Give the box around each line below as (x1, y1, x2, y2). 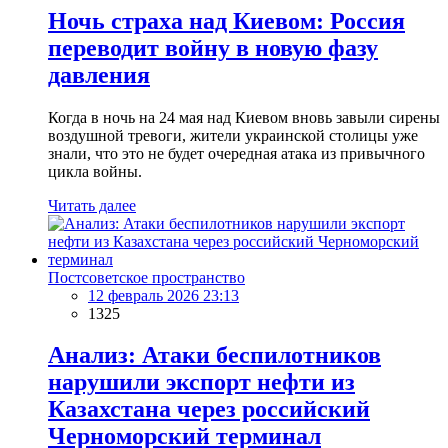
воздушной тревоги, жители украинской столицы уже (48, 126, 418, 144)
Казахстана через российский (48, 396, 370, 423)
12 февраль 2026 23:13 (88, 286, 239, 304)
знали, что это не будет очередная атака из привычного (48, 144, 425, 162)
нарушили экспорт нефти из (48, 369, 355, 396)
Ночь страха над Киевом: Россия (48, 7, 405, 34)
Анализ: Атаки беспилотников (48, 342, 381, 369)
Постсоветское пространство (48, 268, 245, 286)
